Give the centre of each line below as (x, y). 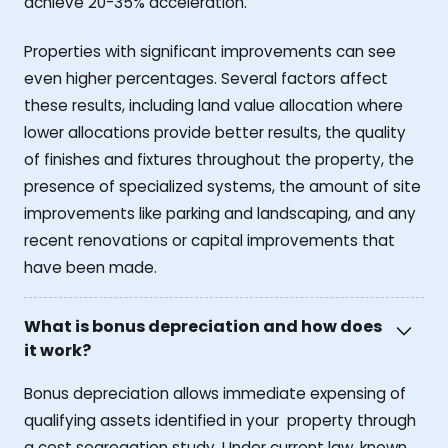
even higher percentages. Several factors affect (206, 79)
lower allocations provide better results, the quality (215, 133)
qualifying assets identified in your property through (220, 420)
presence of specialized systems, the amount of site (222, 187)
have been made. (90, 268)
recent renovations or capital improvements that (209, 241)
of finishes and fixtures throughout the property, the (219, 160)
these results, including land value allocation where (213, 106)
